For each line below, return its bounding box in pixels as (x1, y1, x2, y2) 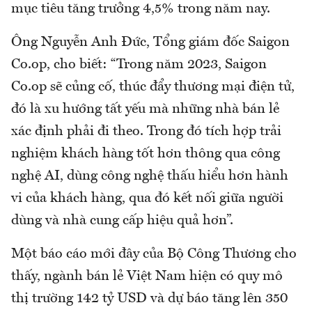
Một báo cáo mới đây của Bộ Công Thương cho (11, 247, 297, 262)
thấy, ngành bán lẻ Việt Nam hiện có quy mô (11, 270, 283, 284)
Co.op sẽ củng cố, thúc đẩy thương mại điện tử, (11, 80, 295, 95)
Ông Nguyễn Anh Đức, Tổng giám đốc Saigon (11, 36, 290, 50)
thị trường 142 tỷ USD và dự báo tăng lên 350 (11, 292, 288, 306)
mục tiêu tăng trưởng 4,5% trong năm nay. (11, 2, 270, 17)
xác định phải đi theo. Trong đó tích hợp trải (11, 125, 281, 139)
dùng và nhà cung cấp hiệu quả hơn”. (11, 214, 233, 228)
